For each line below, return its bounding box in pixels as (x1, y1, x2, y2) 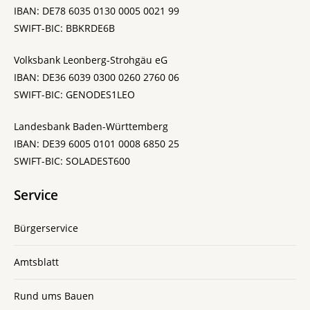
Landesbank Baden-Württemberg (14, 119, 168, 133)
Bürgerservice (14, 221, 78, 235)
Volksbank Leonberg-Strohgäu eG (14, 53, 167, 67)
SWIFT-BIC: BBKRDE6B (14, 21, 115, 35)
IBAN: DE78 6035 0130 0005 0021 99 (14, 4, 179, 18)
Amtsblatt (14, 255, 59, 268)
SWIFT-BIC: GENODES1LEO (14, 88, 135, 102)
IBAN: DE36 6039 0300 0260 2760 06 (14, 71, 179, 84)
